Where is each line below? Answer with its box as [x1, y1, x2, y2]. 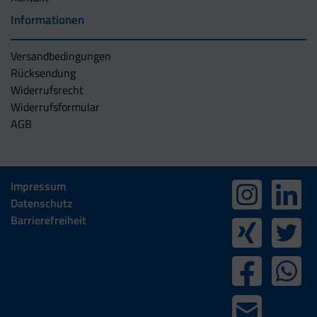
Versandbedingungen [11, 47, 111, 64]
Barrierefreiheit [11, 211, 86, 229]
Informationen [11, 10, 84, 29]
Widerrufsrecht [11, 81, 83, 98]
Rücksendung [11, 64, 76, 81]
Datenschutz [11, 194, 72, 212]
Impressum [11, 177, 66, 195]
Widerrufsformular [11, 98, 100, 115]
